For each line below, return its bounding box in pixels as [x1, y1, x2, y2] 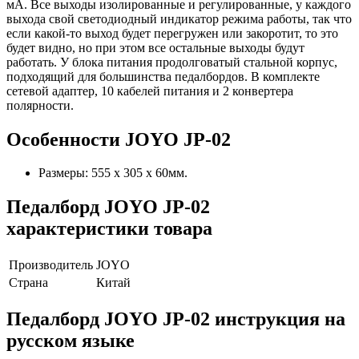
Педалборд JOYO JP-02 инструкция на [6, 309, 345, 330]
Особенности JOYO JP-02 [6, 128, 231, 150]
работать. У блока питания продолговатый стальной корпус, [6, 54, 337, 69]
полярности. [6, 98, 74, 112]
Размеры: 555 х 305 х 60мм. [38, 166, 188, 180]
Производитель [9, 258, 93, 272]
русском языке [6, 330, 135, 352]
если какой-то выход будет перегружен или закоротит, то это [6, 26, 338, 40]
